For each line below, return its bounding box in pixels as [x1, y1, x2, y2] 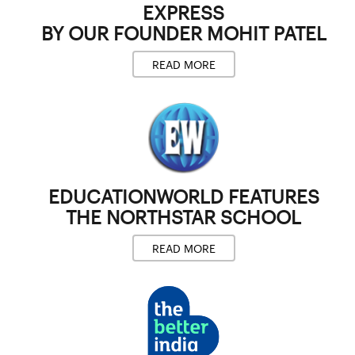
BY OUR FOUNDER [40, 21, 207, 44]
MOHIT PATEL [206, 21, 326, 44]
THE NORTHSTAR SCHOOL [66, 205, 301, 228]
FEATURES [223, 185, 319, 208]
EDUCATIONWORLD [48, 185, 223, 208]
